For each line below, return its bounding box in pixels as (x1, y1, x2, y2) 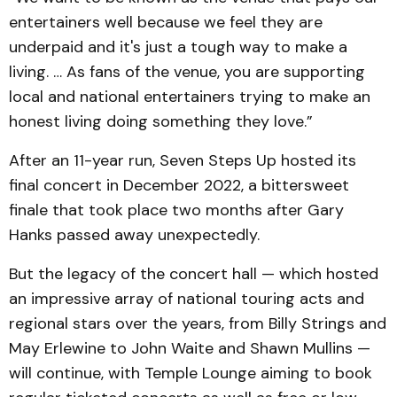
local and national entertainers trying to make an (9, 86, 370, 108)
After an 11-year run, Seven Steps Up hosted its (9, 150, 356, 172)
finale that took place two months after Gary (9, 199, 344, 222)
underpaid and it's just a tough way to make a (9, 36, 347, 58)
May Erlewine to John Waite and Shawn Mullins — (9, 338, 370, 360)
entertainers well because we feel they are (9, 12, 323, 34)
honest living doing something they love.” (9, 111, 313, 133)
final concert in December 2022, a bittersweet (9, 175, 349, 197)
